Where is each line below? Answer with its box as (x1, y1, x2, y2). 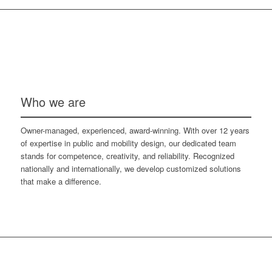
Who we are (20, 92, 86, 110)
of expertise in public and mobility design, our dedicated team (20, 137, 236, 149)
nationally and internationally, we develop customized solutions (20, 162, 241, 174)
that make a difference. (20, 175, 101, 187)
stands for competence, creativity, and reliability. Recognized (20, 149, 234, 161)
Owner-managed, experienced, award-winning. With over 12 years (20, 124, 250, 136)
